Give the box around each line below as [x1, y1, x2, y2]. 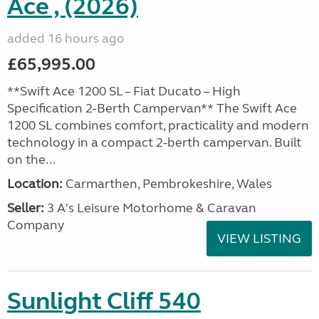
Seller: [7, 200, 44, 216]
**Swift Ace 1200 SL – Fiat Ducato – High [7, 83, 241, 99]
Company [7, 217, 64, 233]
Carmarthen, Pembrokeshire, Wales [63, 176, 272, 192]
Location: [7, 176, 63, 192]
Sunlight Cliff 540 [7, 286, 201, 316]
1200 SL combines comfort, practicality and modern [7, 117, 309, 133]
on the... [7, 152, 56, 167]
